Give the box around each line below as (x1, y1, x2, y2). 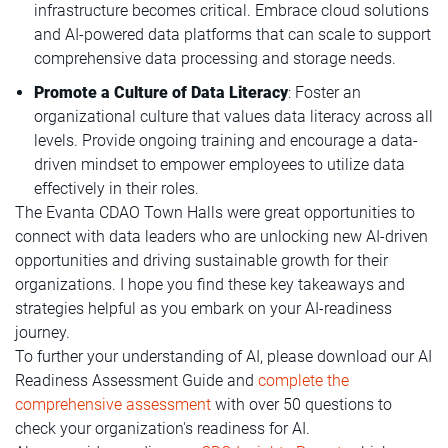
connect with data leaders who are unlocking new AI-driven (15, 227, 428, 247)
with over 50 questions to (211, 395, 392, 415)
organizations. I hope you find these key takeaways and (15, 275, 405, 295)
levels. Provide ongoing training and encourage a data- (34, 131, 418, 151)
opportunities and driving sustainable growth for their (15, 251, 388, 271)
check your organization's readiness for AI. (15, 419, 314, 439)
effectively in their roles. (34, 179, 199, 199)
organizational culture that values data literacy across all (34, 107, 433, 127)
